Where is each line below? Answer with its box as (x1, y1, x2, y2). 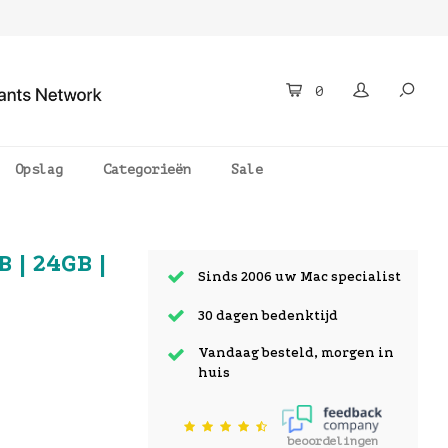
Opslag (15, 162, 63, 177)
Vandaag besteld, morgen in (198, 345, 394, 360)
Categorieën (103, 162, 191, 177)
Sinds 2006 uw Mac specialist (198, 269, 401, 284)
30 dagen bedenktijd (198, 308, 338, 323)
